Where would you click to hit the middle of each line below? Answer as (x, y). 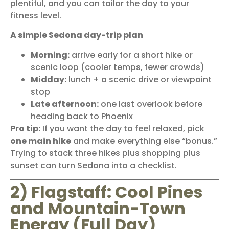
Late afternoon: (65, 104)
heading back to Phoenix (82, 116)
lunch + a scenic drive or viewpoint (139, 79)
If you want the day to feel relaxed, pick (122, 128)
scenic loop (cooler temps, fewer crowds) (118, 67)
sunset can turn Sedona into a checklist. (94, 165)
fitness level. (36, 15)
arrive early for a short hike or (131, 55)
